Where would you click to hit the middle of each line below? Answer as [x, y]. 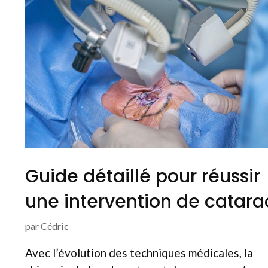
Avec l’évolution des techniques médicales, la [139, 252]
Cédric [55, 226]
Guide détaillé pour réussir [143, 176]
